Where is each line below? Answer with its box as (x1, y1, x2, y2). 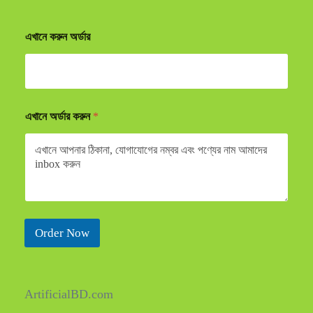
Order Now (35, 226, 89, 240)
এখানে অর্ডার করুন (25, 110, 93, 122)
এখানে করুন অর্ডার (25, 30, 90, 43)
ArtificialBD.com (24, 287, 113, 301)
